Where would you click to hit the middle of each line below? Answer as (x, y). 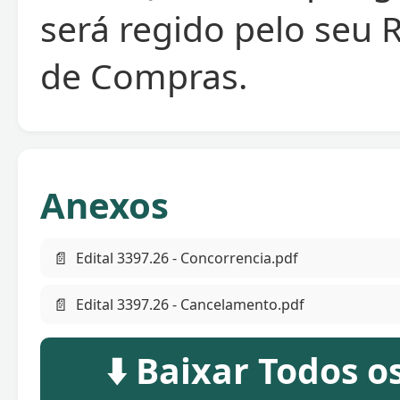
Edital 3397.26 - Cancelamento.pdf (190, 305)
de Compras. (144, 76)
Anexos (104, 205)
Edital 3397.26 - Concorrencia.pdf (187, 258)
